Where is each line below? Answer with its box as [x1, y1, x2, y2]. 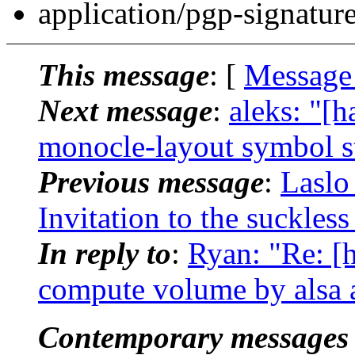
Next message [38, 93, 212, 128]
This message [38, 57, 209, 92]
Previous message [38, 164, 264, 199]
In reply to [38, 235, 171, 270]
